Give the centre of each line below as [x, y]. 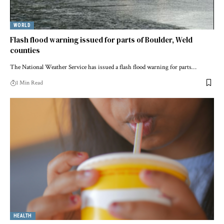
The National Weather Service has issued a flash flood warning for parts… [103, 67]
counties [25, 50]
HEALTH [23, 216]
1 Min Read [29, 82]
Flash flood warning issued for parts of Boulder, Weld [101, 39]
